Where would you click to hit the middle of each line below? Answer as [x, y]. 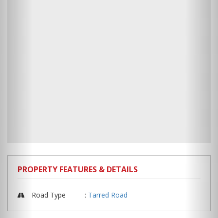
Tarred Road [108, 195]
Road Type [48, 195]
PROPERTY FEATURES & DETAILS [78, 170]
